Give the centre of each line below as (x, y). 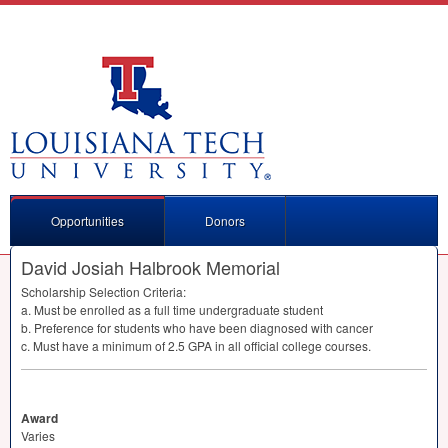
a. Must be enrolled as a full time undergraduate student (172, 309)
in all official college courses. (291, 345)
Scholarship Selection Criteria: (103, 291)
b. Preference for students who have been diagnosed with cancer (197, 327)
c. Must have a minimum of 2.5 (104, 345)
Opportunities (87, 220)
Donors (225, 220)
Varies (38, 435)
